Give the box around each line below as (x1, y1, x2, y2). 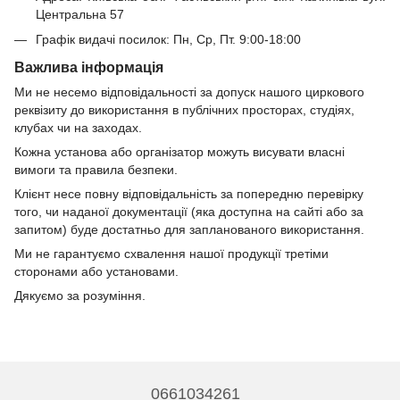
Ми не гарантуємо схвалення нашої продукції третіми (14, 246, 329, 262)
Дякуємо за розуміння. (14, 288, 146, 304)
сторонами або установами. (14, 264, 179, 279)
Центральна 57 (36, 6, 124, 21)
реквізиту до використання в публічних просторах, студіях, (14, 103, 354, 118)
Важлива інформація (14, 59, 163, 76)
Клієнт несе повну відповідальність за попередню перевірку (14, 187, 363, 202)
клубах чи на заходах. (14, 121, 142, 136)
